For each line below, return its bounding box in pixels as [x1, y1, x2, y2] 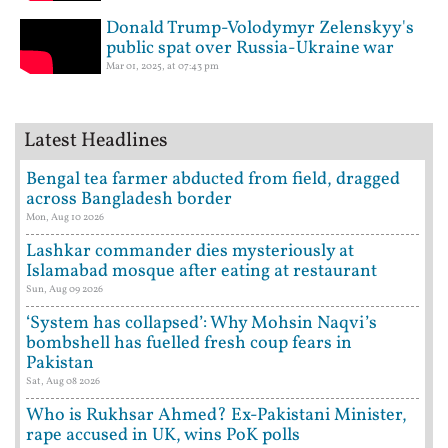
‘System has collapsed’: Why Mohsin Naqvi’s [26, 311, 377, 337]
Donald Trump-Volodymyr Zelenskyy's [106, 16, 414, 42]
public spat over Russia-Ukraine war [106, 36, 394, 62]
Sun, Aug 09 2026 [26, 282, 103, 297]
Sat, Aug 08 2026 [26, 374, 100, 389]
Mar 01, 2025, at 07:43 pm [106, 59, 219, 74]
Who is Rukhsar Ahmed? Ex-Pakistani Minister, [26, 403, 407, 429]
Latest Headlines [24, 127, 168, 156]
